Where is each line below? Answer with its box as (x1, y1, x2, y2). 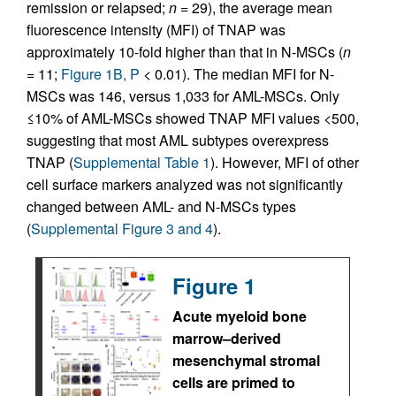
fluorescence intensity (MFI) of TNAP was (27, 19, 286, 41)
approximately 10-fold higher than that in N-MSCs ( (27, 42, 343, 63)
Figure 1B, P (61, 64, 140, 85)
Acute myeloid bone (172, 306, 307, 327)
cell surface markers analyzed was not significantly (27, 174, 343, 195)
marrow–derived (172, 328, 281, 349)
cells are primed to (172, 372, 295, 393)
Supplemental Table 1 (73, 152, 210, 173)
